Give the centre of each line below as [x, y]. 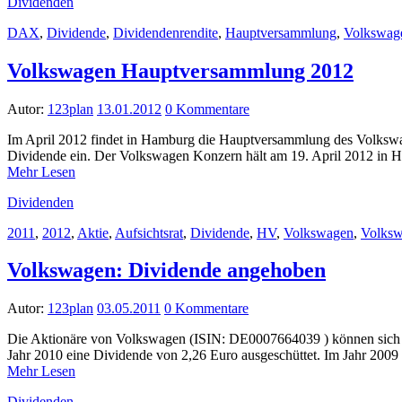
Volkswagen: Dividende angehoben [166, 271]
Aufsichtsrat [149, 232]
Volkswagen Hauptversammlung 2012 [180, 70]
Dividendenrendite [166, 32]
